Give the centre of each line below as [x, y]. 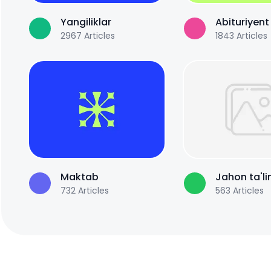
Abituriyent [242, 22]
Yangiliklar [86, 22]
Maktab [80, 177]
